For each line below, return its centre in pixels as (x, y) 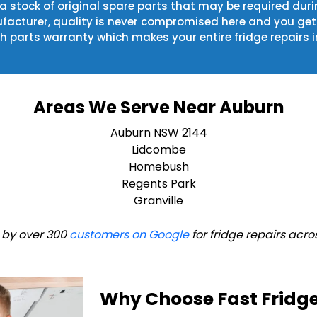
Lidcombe (158, 150)
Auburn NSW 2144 (158, 133)
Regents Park (158, 184)
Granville (158, 201)
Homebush (158, 167)
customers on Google (129, 235)
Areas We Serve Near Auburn (158, 108)
